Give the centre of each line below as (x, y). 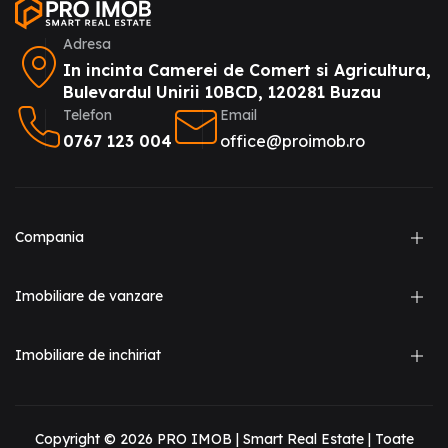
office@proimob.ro (292, 141)
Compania (49, 237)
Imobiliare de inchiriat (88, 355)
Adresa (87, 44)
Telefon (87, 115)
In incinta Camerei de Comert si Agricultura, (247, 70)
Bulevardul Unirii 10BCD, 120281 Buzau (222, 92)
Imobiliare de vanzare (89, 296)
